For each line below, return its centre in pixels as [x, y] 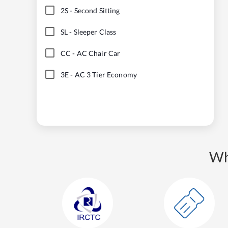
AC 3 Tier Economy [106, 74]
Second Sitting [97, 10]
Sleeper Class [95, 32]
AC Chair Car [98, 53]
